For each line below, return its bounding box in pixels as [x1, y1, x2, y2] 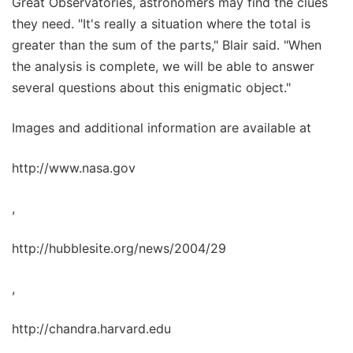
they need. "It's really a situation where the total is [12, 15, 310, 32]
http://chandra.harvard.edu [12, 320, 171, 336]
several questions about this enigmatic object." [12, 79, 291, 95]
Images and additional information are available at [12, 119, 311, 136]
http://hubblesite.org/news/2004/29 [12, 240, 226, 256]
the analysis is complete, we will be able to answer [12, 58, 314, 74]
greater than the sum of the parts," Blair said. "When [12, 36, 321, 53]
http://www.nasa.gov [12, 159, 136, 176]
